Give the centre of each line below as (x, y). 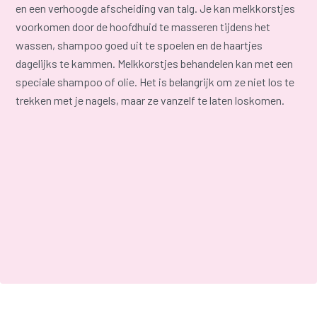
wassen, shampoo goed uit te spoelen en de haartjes (139, 45)
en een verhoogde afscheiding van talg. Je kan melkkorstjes (156, 8)
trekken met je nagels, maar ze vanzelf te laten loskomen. (150, 100)
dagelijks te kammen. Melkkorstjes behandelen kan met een (155, 64)
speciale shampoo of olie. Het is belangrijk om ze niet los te (155, 82)
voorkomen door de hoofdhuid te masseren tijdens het (143, 27)
